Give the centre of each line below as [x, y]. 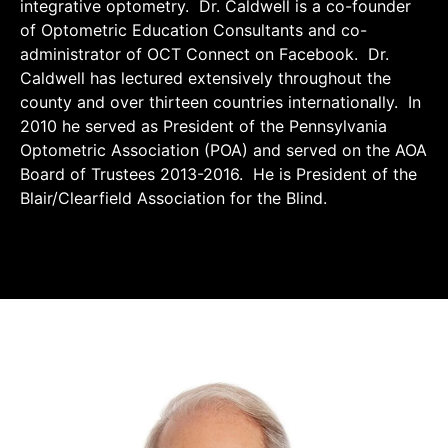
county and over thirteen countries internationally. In [220, 102]
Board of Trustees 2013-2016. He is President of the [218, 174]
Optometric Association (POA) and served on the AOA [223, 150]
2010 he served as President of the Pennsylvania [203, 126]
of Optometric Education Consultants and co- [193, 30]
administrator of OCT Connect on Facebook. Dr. [204, 54]
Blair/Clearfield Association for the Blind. [176, 198]
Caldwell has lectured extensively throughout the [205, 78]
